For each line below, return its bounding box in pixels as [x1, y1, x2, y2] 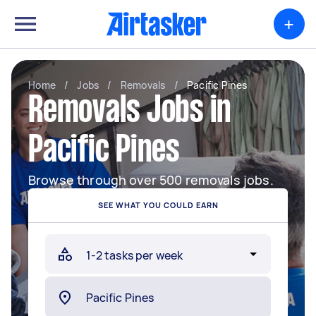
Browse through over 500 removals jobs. [28, 171, 274, 188]
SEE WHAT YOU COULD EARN [97, 200, 219, 210]
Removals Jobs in [28, 95, 231, 129]
